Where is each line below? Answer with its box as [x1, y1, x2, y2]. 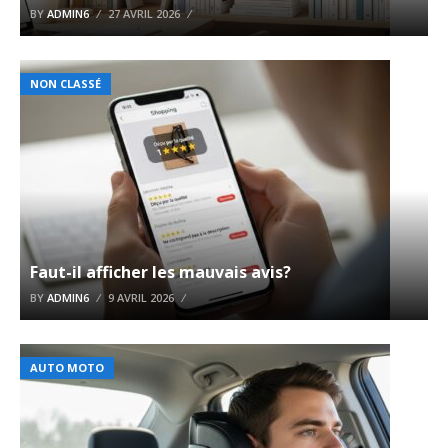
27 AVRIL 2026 [108, 6, 180, 22]
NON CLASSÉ [30, 76, 101, 92]
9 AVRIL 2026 [108, 290, 174, 306]
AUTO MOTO [30, 360, 104, 376]
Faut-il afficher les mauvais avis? [30, 261, 291, 284]
